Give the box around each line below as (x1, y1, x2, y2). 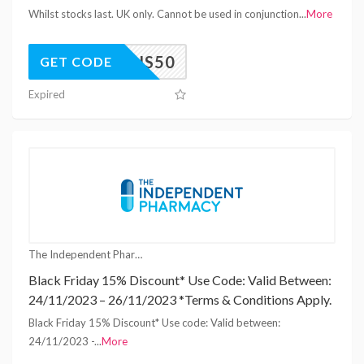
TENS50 (110, 51, 175, 71)
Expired (28, 87, 65, 101)
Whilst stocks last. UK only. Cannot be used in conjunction (28, 6, 299, 20)
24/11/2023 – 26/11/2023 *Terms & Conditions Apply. (28, 291, 331, 307)
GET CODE (40, 53, 112, 69)
